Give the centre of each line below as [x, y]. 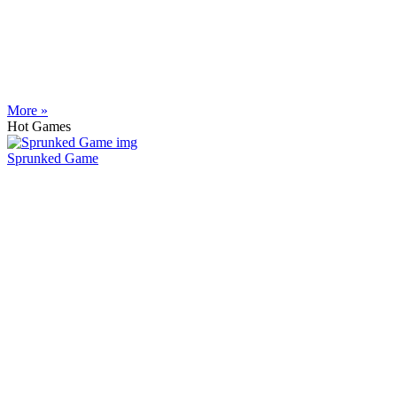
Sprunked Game [53, 159]
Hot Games [39, 127]
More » [27, 111]
